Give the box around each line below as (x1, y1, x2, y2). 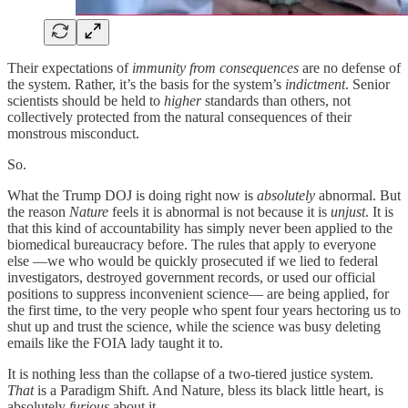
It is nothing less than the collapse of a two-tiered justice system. (7, 366, 373, 382)
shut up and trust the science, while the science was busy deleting (7, 319, 381, 335)
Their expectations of (7, 60, 132, 76)
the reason (7, 204, 69, 220)
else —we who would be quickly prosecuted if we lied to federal (7, 253, 378, 270)
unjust (331, 204, 365, 220)
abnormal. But (315, 188, 401, 204)
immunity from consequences (132, 60, 299, 76)
